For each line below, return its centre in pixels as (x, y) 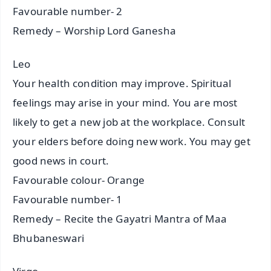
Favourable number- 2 (68, 11)
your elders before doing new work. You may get (132, 141)
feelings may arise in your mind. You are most (125, 102)
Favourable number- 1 (68, 199)
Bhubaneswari (49, 238)
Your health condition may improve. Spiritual (122, 83)
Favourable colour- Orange (79, 180)
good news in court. (61, 160)
